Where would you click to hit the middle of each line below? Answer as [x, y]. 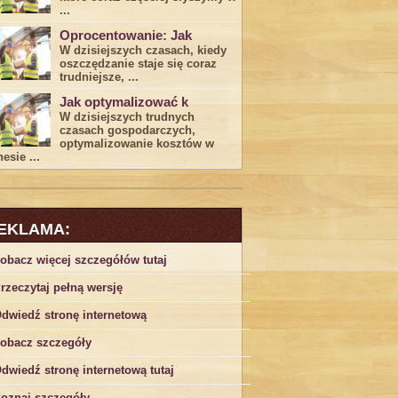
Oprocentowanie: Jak [126, 35]
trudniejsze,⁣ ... [99, 77]
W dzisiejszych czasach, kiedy [143, 50]
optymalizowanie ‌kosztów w [137, 143]
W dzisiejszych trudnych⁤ [127, 117]
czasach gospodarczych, [127, 130]
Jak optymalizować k [124, 102]
